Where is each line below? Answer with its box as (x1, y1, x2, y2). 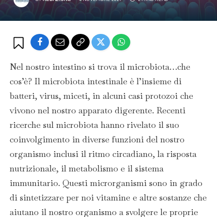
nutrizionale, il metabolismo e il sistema (10, 163, 164, 174)
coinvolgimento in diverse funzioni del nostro (10, 134, 185, 145)
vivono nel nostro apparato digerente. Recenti (10, 105, 186, 116)
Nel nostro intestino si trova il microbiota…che (10, 61, 190, 72)
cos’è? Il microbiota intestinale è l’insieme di (10, 76, 182, 87)
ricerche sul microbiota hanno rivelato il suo (10, 119, 179, 130)
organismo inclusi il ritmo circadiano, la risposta (10, 148, 197, 159)
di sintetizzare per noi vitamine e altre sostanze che (10, 192, 207, 203)
